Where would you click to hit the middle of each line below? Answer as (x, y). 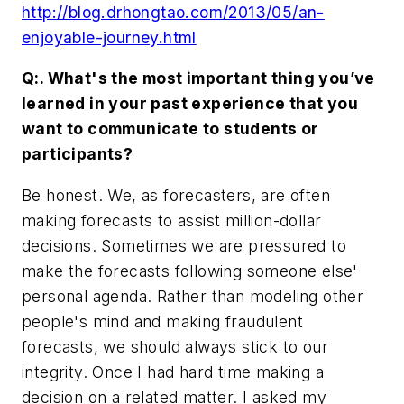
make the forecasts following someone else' (190, 271)
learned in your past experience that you (190, 104)
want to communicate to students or (170, 129)
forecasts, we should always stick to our (175, 346)
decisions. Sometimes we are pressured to (184, 245)
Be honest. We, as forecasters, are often (176, 195)
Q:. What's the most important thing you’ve (198, 78)
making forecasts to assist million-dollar (172, 220)
